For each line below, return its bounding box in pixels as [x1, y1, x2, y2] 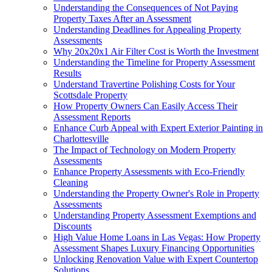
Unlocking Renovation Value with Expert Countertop [53, 253, 258, 264]
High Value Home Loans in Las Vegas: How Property [53, 231, 260, 242]
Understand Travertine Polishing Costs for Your [53, 78, 235, 89]
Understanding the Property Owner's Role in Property [53, 188, 259, 199]
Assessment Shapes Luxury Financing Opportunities [53, 242, 254, 253]
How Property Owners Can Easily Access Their [53, 100, 237, 111]
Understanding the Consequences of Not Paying [53, 2, 238, 13]
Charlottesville [53, 133, 109, 144]
